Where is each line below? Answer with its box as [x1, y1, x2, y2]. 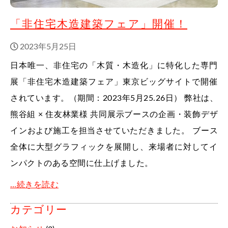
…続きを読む [10, 180, 59, 189]
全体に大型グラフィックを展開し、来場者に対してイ [10, 142, 218, 151]
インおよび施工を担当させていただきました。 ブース [10, 126, 218, 135]
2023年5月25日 [20, 42, 76, 51]
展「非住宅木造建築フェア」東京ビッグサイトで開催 [10, 77, 218, 86]
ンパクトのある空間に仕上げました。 [10, 159, 153, 167]
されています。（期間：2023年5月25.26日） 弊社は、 [10, 94, 218, 102]
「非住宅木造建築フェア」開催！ [10, 18, 187, 30]
